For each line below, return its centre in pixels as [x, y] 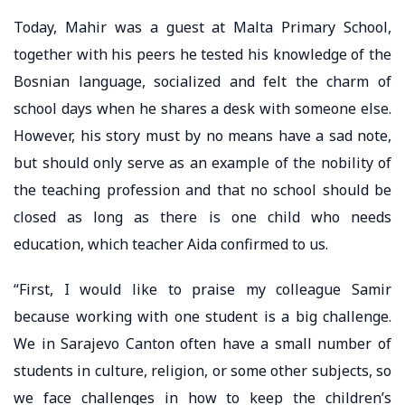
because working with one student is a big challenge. [202, 316]
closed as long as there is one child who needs [202, 217]
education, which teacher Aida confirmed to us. [171, 244]
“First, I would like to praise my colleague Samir [202, 289]
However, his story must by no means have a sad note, [202, 135]
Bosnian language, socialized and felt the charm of [202, 81]
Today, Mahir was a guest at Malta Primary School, [202, 27]
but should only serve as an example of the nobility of [202, 162]
